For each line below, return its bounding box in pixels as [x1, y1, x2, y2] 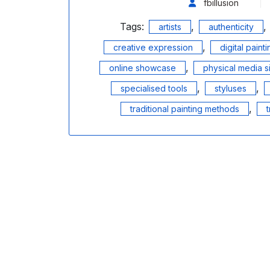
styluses [215, 83, 246, 94]
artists [159, 22, 181, 33]
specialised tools [121, 83, 187, 94]
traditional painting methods [130, 104, 239, 115]
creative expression [113, 42, 193, 53]
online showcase [108, 63, 176, 74]
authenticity [209, 22, 254, 33]
